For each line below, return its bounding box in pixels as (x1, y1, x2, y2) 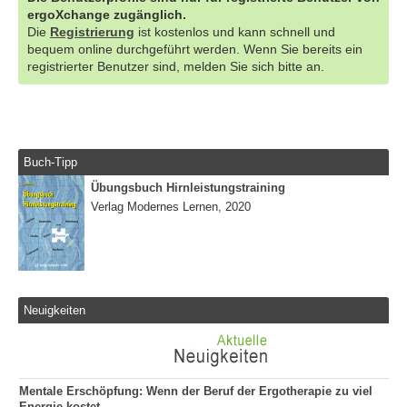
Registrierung (50, 24, 134, 39)
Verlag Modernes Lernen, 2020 (91, 200, 251, 214)
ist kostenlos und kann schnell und (134, 24, 335, 39)
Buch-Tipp (24, 154, 78, 169)
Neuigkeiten (24, 303, 86, 317)
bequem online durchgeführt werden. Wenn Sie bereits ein (27, 41, 362, 56)
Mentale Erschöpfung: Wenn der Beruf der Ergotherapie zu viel (19, 384, 372, 399)
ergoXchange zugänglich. (27, 6, 186, 22)
